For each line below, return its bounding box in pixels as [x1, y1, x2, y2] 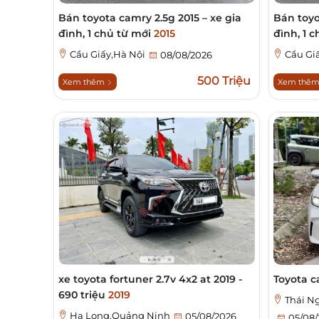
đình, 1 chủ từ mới [58, 27, 154, 41]
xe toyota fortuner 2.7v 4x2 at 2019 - [58, 273, 242, 286]
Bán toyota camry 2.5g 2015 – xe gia [58, 11, 241, 25]
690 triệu [58, 288, 108, 302]
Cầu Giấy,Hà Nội [70, 48, 145, 61]
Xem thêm [63, 77, 107, 88]
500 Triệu [197, 74, 251, 88]
